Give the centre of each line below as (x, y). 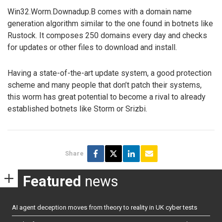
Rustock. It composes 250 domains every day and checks (107, 35)
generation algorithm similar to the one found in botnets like (110, 23)
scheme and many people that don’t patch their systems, (105, 85)
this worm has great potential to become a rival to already (107, 97)
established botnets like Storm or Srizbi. (77, 109)
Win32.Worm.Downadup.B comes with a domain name (100, 11)
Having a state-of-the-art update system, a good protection (110, 73)
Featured (52, 182)
